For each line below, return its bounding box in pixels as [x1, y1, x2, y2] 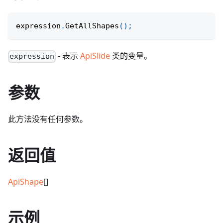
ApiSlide [80, 50, 111, 62]
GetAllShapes [65, 21, 119, 31]
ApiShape [8, 176, 43, 188]
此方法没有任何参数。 [8, 113, 88, 125]
